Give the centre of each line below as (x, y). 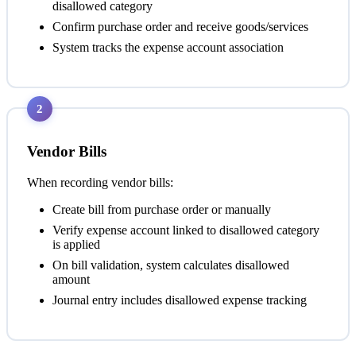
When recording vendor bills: (100, 182)
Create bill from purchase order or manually (162, 209)
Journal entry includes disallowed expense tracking (180, 300)
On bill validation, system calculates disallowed (171, 265)
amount (71, 279)
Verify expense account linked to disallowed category (186, 230)
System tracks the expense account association (168, 48)
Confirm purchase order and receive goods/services (180, 27)
